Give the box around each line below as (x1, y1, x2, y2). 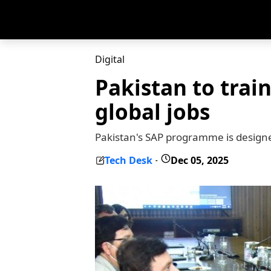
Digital (95, 53, 125, 66)
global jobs (95, 97, 210, 126)
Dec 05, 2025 (171, 153, 229, 167)
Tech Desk (105, 153, 152, 167)
